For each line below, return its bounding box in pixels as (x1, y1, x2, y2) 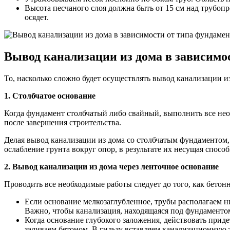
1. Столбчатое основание (4, 91, 95, 100)
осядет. (25, 13, 49, 22)
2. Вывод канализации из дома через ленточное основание (4, 162, 219, 171)
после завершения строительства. (4, 118, 121, 127)
